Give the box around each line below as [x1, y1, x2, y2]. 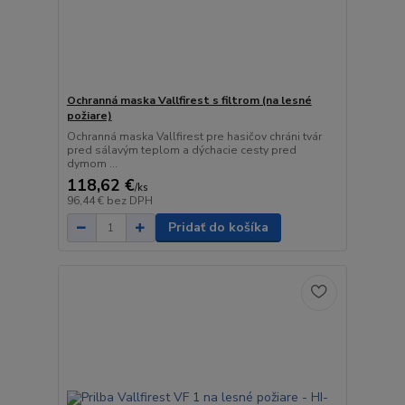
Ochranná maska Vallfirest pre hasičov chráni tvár [66, 129, 322, 145]
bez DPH [106, 193, 153, 209]
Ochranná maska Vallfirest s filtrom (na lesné [66, 93, 312, 108]
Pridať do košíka [167, 219, 268, 237]
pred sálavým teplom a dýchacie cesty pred [66, 143, 297, 158]
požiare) [66, 108, 112, 124]
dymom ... [66, 156, 118, 172]
